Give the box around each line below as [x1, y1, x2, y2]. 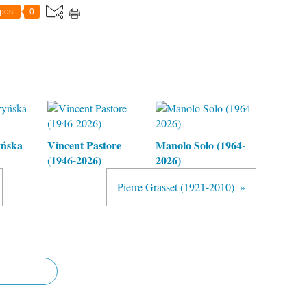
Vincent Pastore [47, 136, 121, 153]
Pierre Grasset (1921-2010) [117, 179, 234, 194]
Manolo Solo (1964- [155, 136, 245, 153]
